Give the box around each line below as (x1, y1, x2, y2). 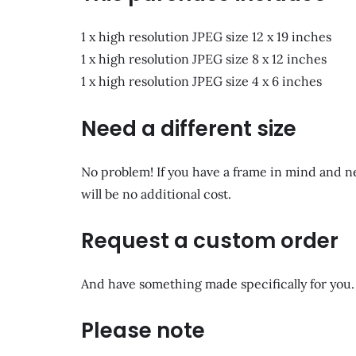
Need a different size (81, 114, 296, 143)
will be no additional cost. (81, 185, 231, 202)
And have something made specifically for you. (81, 275, 354, 292)
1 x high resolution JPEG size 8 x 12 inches (81, 51, 327, 68)
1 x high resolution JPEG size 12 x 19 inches (81, 29, 331, 45)
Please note (81, 316, 205, 346)
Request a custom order (81, 226, 339, 255)
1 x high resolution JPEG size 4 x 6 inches (81, 73, 322, 90)
